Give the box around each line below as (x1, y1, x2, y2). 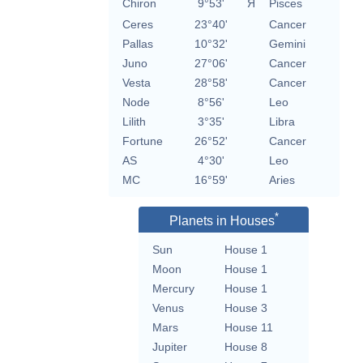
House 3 (224, 301, 267, 315)
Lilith (122, 115, 146, 129)
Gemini (268, 37, 305, 51)
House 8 (224, 340, 267, 354)
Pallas (122, 37, 153, 51)
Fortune (122, 135, 163, 148)
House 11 (224, 321, 273, 335)
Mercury (152, 282, 194, 296)
